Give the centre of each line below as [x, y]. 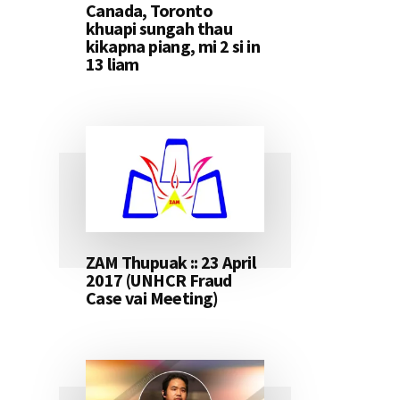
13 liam [112, 64]
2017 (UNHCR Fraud [159, 280]
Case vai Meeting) [152, 298]
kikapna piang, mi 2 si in [173, 46]
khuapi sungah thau [159, 29]
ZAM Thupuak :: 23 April [171, 262]
